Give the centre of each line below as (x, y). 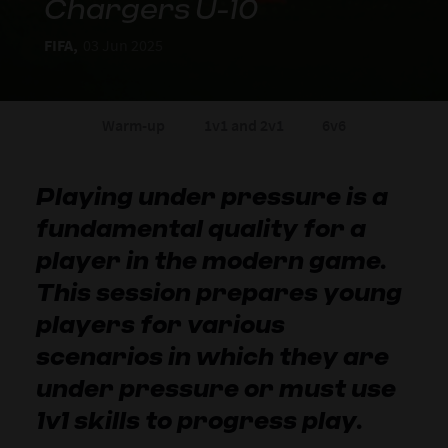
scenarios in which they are (212, 356)
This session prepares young (218, 292)
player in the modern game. (211, 260)
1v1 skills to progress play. (199, 420)
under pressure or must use (215, 388)
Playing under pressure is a (211, 196)
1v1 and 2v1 (243, 125)
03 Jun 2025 (123, 45)
